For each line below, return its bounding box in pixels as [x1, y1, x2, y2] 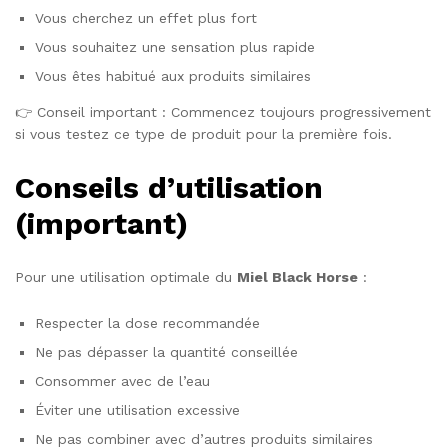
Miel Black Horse [237, 269, 358, 286]
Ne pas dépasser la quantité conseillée [35, 344, 298, 361]
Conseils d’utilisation [15, 169, 323, 205]
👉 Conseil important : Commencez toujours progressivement [15, 103, 431, 120]
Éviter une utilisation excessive [35, 402, 240, 419]
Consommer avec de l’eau [35, 373, 210, 390]
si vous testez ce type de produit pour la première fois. [15, 125, 392, 142]
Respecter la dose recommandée [35, 315, 260, 332]
